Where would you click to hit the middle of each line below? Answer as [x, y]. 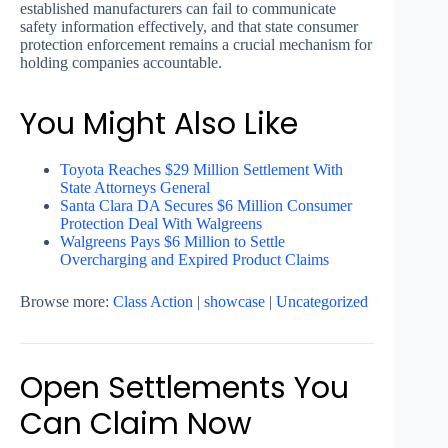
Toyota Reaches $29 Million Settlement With [201, 170]
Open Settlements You [184, 388]
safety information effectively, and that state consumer [189, 27]
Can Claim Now [136, 424]
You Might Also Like [159, 124]
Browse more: [66, 302]
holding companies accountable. [121, 63]
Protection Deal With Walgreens [161, 224]
